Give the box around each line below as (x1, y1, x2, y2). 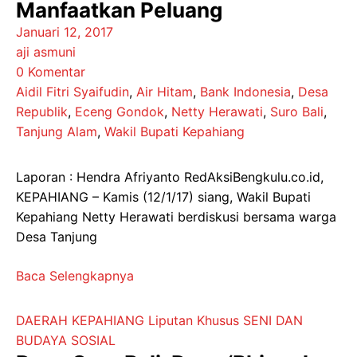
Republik (16, 104, 68, 120)
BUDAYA (16, 332, 67, 348)
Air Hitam (136, 84, 193, 100)
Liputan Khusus (148, 312, 239, 328)
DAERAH (16, 312, 68, 328)
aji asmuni (16, 44, 76, 60)
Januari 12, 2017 (16, 24, 113, 40)
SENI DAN (243, 312, 303, 328)
